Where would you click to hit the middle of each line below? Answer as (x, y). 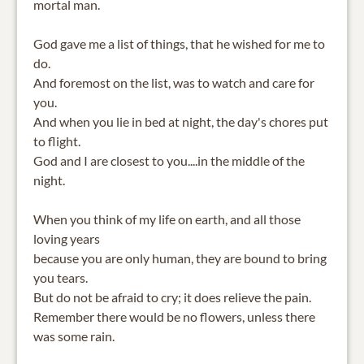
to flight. (57, 141)
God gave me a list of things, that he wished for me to (179, 43)
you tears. (61, 277)
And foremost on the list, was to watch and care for (174, 82)
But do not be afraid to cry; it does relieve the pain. (172, 297)
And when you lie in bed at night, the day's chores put (181, 121)
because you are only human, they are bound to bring (180, 258)
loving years (67, 238)
